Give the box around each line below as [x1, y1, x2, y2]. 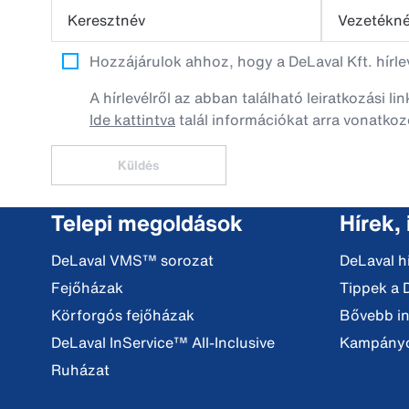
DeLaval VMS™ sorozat [51, 249, 214, 271]
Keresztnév [68, 9, 145, 31]
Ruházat [51, 359, 110, 381]
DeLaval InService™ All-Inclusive [51, 331, 275, 353]
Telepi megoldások [51, 206, 243, 239]
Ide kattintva [89, 109, 175, 131]
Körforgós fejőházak [51, 304, 194, 326]
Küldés [118, 155, 160, 174]
